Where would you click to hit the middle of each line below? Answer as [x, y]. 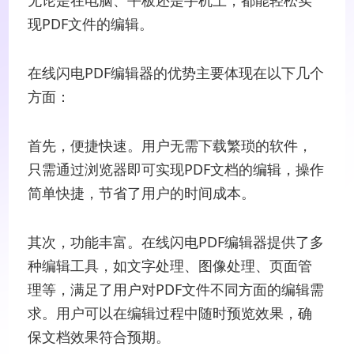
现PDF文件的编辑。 [91, 23]
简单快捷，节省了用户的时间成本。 [142, 192]
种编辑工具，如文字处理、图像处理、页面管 [170, 265]
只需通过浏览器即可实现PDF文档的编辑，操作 [176, 169]
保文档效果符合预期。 [99, 336]
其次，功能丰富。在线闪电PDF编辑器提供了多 [176, 241]
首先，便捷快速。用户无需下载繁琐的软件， [170, 145]
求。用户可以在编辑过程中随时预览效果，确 [170, 313]
